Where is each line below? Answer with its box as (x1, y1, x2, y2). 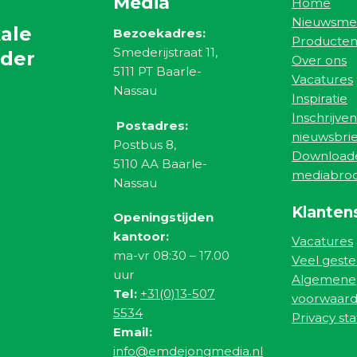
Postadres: (116, 117, 188, 133)
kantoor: (113, 229, 169, 245)
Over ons (292, 52, 347, 68)
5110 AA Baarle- (113, 155, 207, 171)
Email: (113, 324, 152, 340)
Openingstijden (113, 210, 214, 226)
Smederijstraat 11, (113, 44, 218, 60)
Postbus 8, (113, 136, 176, 152)
